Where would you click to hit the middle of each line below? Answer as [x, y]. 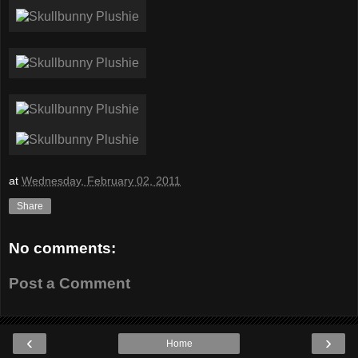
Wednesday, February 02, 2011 [101, 181]
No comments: [62, 249]
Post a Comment [70, 283]
